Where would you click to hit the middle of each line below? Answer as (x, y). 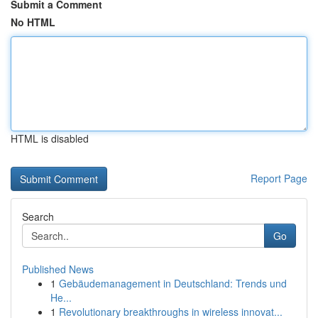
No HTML (33, 22)
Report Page (279, 178)
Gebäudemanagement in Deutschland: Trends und (173, 283)
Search (38, 216)
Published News (58, 269)
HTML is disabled (50, 138)
